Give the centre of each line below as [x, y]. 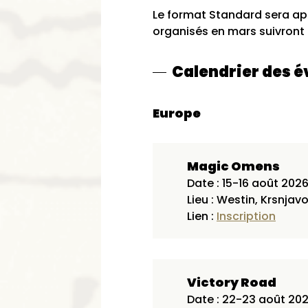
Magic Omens [233, 166]
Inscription [246, 216]
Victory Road [232, 282]
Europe [177, 113]
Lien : [202, 216]
